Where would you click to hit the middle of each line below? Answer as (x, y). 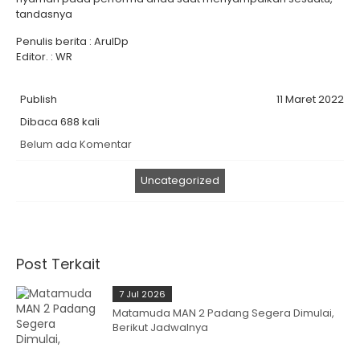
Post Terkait (58, 264)
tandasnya (44, 14)
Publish (39, 99)
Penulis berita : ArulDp (72, 41)
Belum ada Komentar (76, 144)
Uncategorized (180, 180)
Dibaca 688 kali (60, 122)
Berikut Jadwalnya (160, 327)
